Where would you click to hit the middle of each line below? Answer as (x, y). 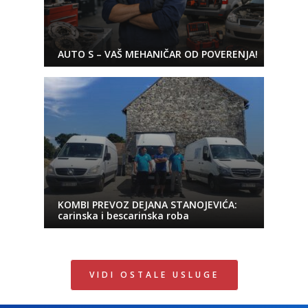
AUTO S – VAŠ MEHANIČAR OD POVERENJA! (158, 54)
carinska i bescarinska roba (123, 215)
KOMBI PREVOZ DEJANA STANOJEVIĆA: (147, 204)
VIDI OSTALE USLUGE (154, 274)
